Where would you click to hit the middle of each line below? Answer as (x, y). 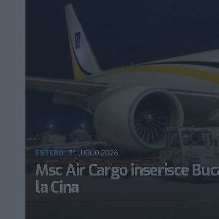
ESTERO (49, 153)
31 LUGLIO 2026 (93, 153)
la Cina (57, 187)
